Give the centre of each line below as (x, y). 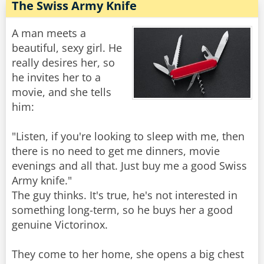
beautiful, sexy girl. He (67, 48)
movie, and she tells (62, 92)
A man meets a (49, 33)
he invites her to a (56, 77)
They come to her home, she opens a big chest (128, 254)
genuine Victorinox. (60, 225)
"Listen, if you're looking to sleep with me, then (128, 136)
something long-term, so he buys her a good (122, 210)
